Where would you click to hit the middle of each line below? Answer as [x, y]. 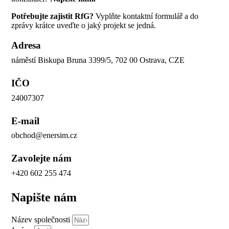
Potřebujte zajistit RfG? [54, 16]
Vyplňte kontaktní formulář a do [147, 16]
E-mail [26, 121]
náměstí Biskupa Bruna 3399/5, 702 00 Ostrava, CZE [98, 60]
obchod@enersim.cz [44, 135]
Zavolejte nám [42, 158]
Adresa [26, 45]
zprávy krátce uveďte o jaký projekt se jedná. [84, 26]
